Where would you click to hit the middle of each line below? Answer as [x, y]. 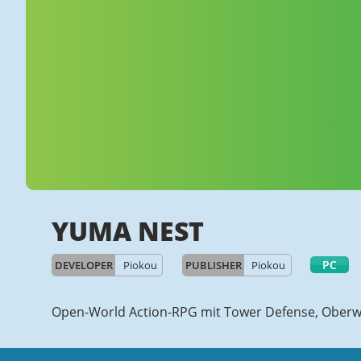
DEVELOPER [84, 265]
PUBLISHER [213, 265]
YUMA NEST [128, 231]
